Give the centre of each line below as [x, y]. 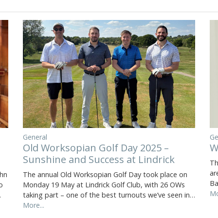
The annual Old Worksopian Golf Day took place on [105, 174]
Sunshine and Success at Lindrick [99, 159]
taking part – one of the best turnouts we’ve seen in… [109, 195]
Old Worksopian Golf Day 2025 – [96, 147]
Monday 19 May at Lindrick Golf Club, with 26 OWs [104, 184]
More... [33, 205]
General [35, 137]
